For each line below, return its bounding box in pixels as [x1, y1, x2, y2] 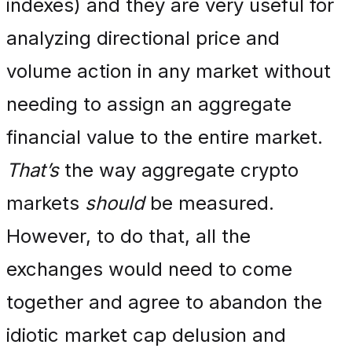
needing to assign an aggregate [6, 93, 291, 115]
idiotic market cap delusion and [6, 324, 286, 346]
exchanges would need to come [6, 258, 292, 280]
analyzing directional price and [6, 27, 280, 49]
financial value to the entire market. [6, 126, 323, 148]
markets [6, 192, 85, 214]
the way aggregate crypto [59, 159, 299, 181]
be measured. [145, 192, 274, 214]
